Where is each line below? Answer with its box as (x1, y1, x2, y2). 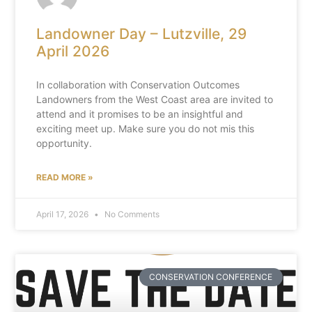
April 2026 (36, 42, 110, 60)
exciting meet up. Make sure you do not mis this (36, 122, 255, 134)
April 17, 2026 (36, 208, 91, 219)
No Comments (102, 208, 160, 219)
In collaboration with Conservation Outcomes (36, 78, 240, 91)
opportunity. (36, 136, 93, 149)
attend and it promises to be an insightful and (36, 107, 244, 120)
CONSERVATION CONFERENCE (149, 271, 273, 282)
